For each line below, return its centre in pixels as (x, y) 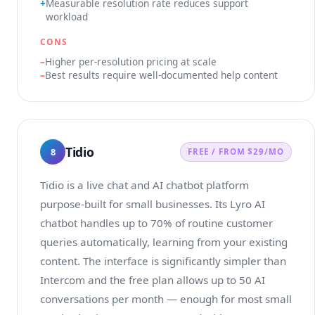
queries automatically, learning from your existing (164, 242)
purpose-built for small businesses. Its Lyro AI (153, 204)
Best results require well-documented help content (161, 75)
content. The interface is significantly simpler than (163, 261)
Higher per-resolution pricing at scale (131, 62)
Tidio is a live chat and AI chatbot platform (144, 185)
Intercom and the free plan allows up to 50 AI (153, 280)
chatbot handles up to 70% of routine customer (156, 223)
